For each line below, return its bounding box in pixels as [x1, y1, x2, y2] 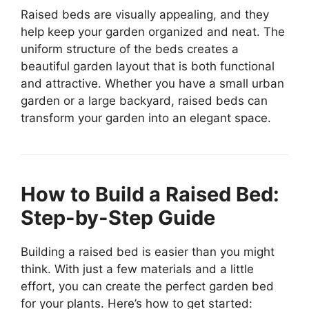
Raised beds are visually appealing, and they [21, 7, 269, 21]
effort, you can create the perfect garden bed [21, 279, 274, 293]
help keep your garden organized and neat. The [21, 24, 285, 39]
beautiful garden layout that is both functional [21, 59, 275, 73]
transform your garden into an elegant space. [21, 110, 271, 125]
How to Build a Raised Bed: [21, 181, 279, 206]
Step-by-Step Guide [21, 205, 215, 230]
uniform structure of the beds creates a [21, 41, 239, 56]
